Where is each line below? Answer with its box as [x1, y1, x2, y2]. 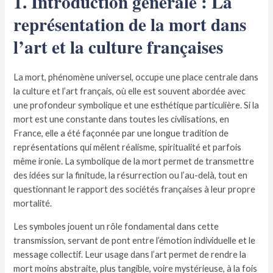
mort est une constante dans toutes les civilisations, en [13, 114, 230, 125]
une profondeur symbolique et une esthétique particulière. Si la [13, 100, 260, 111]
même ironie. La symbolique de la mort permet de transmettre [13, 156, 255, 167]
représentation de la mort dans [13, 11, 247, 38]
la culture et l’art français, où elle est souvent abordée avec [13, 86, 246, 97]
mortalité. [13, 198, 52, 209]
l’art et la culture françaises [13, 34, 224, 60]
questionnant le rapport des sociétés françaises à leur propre [13, 184, 256, 195]
